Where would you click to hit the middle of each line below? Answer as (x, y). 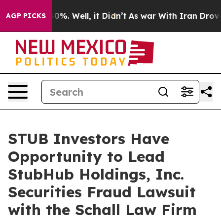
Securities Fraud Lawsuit (102, 192)
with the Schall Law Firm (102, 210)
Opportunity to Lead (86, 156)
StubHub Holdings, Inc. (96, 174)
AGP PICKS (26, 16)
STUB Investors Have (89, 139)
